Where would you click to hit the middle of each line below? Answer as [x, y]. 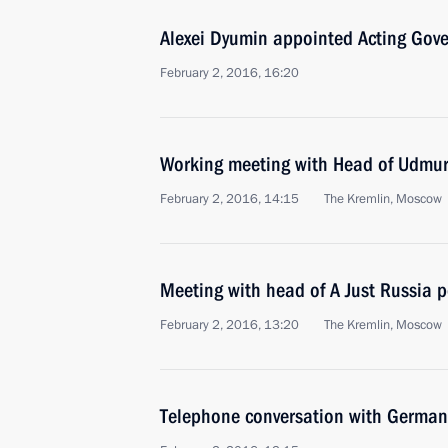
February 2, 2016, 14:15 [229, 199]
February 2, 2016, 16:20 [229, 73]
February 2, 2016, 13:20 [229, 325]
